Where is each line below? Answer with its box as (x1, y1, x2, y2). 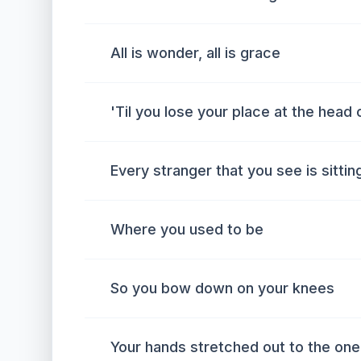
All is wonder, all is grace (110, 44, 280, 61)
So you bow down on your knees (110, 280, 334, 297)
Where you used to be (110, 221, 263, 238)
